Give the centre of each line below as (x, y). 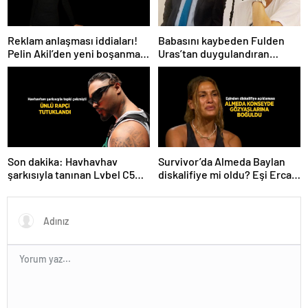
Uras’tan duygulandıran (214, 54)
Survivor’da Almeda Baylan (222, 161)
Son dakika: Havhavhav (63, 161)
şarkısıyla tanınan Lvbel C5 (71, 174)
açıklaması (33, 67)
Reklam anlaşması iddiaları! (73, 41)
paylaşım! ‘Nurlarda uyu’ (215, 67)
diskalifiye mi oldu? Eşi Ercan (228, 174)
